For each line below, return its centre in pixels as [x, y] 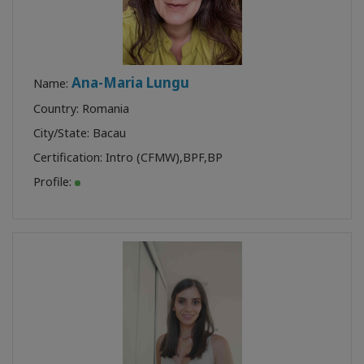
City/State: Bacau [80, 132]
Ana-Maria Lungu [130, 82]
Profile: [54, 181]
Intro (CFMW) [143, 157]
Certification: [69, 157]
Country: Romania [81, 108]
